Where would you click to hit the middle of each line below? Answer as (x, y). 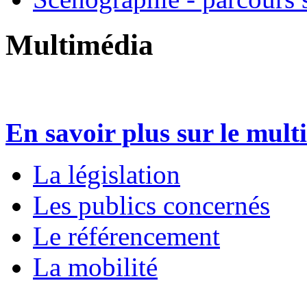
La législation (107, 174)
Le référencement (126, 236)
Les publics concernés (151, 205)
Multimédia (79, 45)
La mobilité (95, 267)
